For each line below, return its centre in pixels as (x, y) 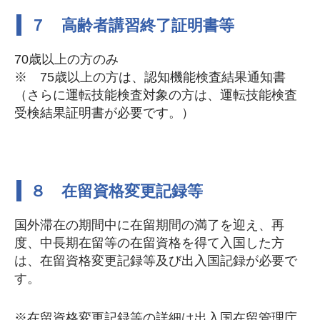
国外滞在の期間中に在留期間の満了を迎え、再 (149, 225)
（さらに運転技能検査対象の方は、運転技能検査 (156, 95)
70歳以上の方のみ (66, 59)
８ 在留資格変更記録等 (116, 191)
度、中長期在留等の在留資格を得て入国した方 (149, 243)
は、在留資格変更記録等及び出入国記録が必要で (156, 261)
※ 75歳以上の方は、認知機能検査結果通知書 (150, 77)
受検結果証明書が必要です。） (104, 113)
